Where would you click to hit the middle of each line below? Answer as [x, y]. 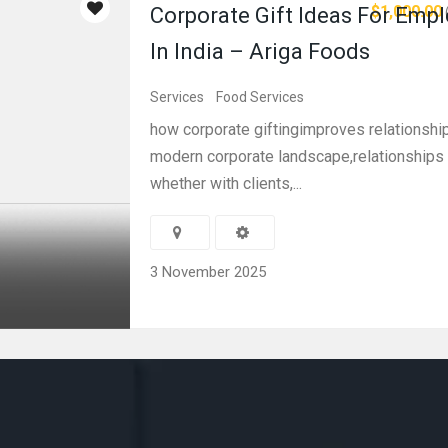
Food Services [260, 97]
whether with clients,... [226, 183]
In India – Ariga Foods [260, 51]
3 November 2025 [208, 272]
